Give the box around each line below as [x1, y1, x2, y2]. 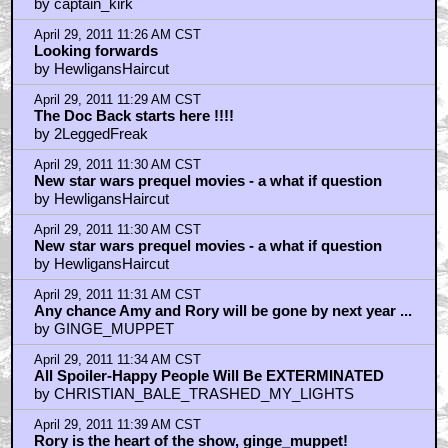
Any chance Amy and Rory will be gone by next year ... [33, 301, 412, 319]
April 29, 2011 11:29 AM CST [33, 92, 201, 107]
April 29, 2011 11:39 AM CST [33, 417, 201, 432]
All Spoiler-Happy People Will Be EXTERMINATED [33, 366, 384, 384]
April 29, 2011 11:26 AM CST [33, 27, 201, 42]
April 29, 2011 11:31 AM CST [33, 287, 201, 302]
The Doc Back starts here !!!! [33, 106, 234, 124]
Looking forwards [33, 41, 158, 59]
